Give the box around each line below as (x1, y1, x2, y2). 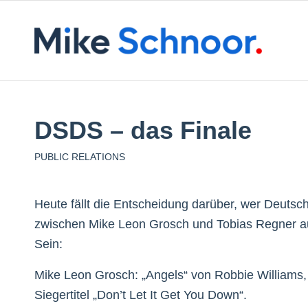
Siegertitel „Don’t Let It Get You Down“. (34, 287, 247, 302)
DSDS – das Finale (34, 116, 252, 144)
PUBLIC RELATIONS (34, 151, 125, 162)
